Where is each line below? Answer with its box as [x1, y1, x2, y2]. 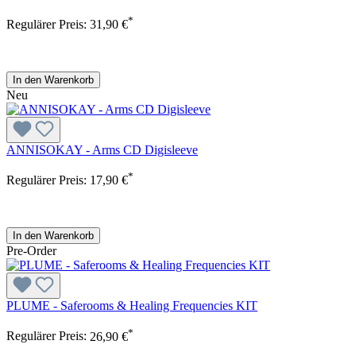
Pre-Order [6, 244, 56, 258]
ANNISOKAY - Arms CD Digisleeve [6, 143, 198, 157]
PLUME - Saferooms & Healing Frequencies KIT [6, 299, 257, 313]
